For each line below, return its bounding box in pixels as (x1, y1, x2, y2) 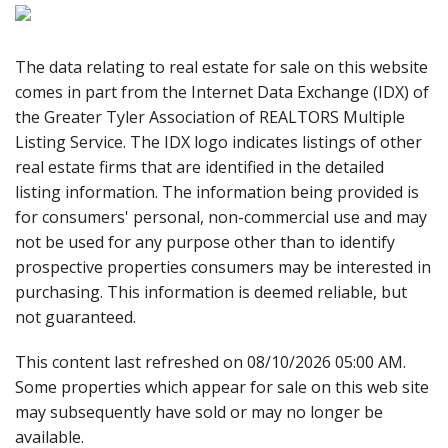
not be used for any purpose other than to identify (15, 230, 395, 253)
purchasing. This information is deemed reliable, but (15, 280, 407, 303)
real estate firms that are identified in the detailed (15, 155, 384, 178)
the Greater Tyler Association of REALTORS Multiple (15, 105, 405, 128)
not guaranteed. (15, 305, 136, 328)
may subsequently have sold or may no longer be (15, 400, 383, 423)
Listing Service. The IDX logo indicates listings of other (15, 130, 422, 153)
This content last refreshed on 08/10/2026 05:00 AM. (15, 350, 406, 373)
